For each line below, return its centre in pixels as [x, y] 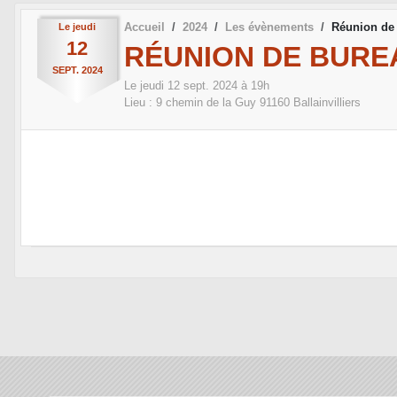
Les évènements [269, 27]
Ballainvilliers [327, 103]
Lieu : [140, 103]
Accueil [144, 27]
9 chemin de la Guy [206, 103]
